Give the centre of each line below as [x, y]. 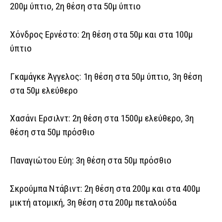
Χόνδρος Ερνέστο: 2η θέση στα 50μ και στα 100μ [101, 34]
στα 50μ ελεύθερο [44, 90]
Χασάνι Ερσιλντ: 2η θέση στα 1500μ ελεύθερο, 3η [102, 118]
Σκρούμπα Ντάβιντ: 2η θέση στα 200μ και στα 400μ [105, 188]
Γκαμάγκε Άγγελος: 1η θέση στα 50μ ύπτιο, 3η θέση [106, 76]
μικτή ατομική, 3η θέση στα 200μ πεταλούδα [93, 202]
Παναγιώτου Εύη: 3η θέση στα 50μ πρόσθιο [91, 161]
